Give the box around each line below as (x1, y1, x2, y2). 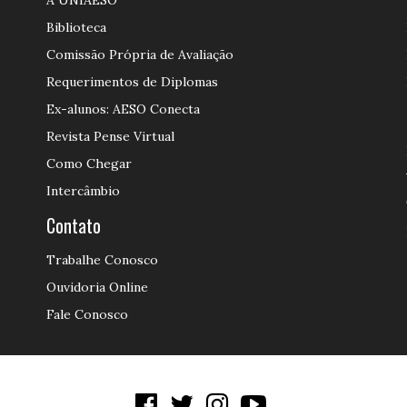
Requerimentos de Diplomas (45, 74, 218, 90)
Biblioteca (45, 19, 106, 35)
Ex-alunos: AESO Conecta (45, 101, 200, 117)
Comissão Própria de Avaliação (45, 46, 233, 63)
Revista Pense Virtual (45, 128, 174, 144)
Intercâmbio (45, 183, 120, 199)
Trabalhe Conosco (45, 252, 158, 268)
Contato (45, 212, 101, 239)
